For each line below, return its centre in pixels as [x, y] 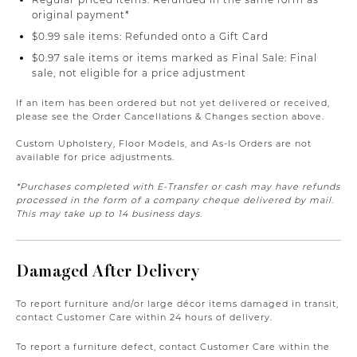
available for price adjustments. [95, 157]
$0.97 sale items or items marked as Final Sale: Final [175, 57]
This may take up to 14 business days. [109, 213]
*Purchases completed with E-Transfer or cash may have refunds [178, 186]
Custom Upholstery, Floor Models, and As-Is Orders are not [164, 143]
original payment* [81, 14]
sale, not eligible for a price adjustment [139, 73]
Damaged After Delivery [108, 271]
